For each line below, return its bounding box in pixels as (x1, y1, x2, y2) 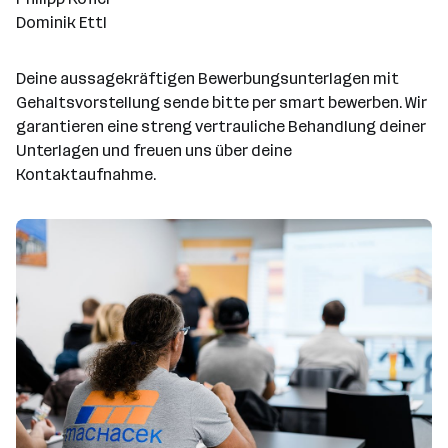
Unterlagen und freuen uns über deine (16, 141, 292, 160)
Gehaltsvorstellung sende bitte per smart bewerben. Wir (16, 93, 427, 112)
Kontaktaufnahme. (16, 165, 156, 184)
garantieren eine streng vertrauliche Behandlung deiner (16, 117, 426, 136)
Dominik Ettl (16, 13, 107, 32)
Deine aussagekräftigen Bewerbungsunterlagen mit (16, 69, 399, 88)
